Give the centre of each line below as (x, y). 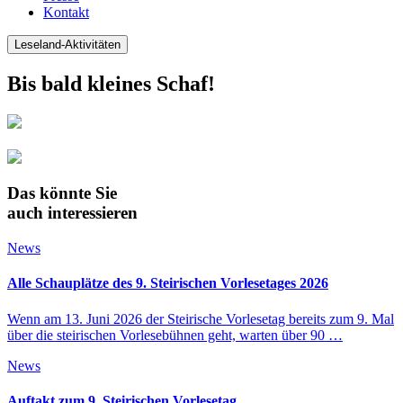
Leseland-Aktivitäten (67, 45)
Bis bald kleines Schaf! (111, 83)
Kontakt (66, 12)
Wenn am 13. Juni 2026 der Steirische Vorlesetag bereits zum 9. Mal (201, 318)
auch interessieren (72, 213)
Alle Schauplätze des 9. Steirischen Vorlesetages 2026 (168, 283)
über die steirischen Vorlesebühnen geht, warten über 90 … (175, 335)
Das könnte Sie (62, 193)
